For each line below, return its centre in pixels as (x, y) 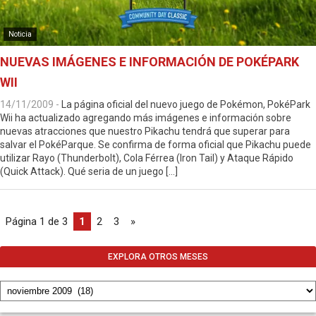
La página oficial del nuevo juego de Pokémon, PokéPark (186, 104)
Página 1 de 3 (37, 221)
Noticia (20, 34)
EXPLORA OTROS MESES (158, 257)
